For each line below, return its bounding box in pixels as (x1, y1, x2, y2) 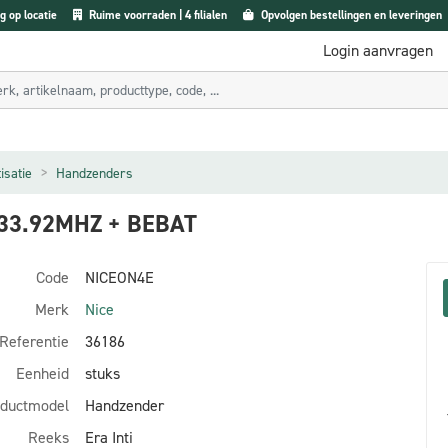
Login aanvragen (323, 40, 433, 61)
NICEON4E (85, 267, 154, 288)
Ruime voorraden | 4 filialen (86, 7, 227, 23)
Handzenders (56, 163, 133, 183)
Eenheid (16, 363, 69, 384)
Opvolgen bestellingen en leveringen (258, 7, 442, 23)
